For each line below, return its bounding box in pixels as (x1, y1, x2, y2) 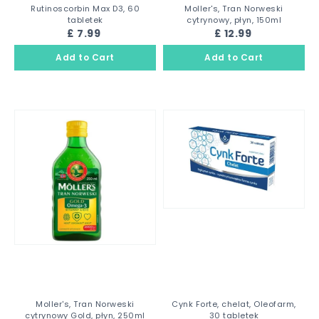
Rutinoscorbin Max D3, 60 (31, 3, 140, 14)
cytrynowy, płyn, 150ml (187, 14, 281, 26)
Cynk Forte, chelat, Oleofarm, (172, 298, 296, 310)
